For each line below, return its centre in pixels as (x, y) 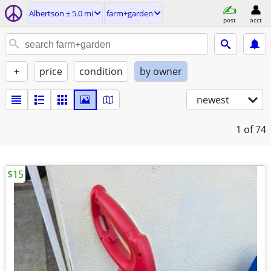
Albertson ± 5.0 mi (61, 13)
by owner (161, 71)
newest (213, 100)
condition (101, 71)
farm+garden (130, 13)
